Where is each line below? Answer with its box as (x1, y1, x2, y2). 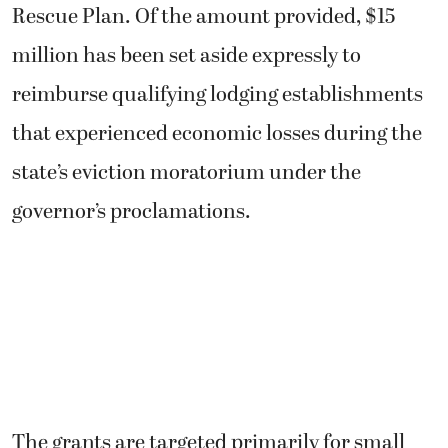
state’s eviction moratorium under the (12, 156, 361, 189)
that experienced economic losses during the (12, 117, 422, 150)
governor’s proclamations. (12, 195, 251, 228)
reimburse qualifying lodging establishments (12, 78, 423, 111)
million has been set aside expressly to (12, 39, 361, 72)
